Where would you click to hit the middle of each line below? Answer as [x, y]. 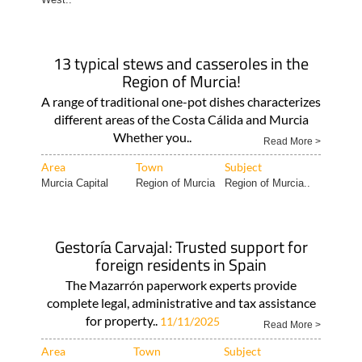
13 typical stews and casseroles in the [181, 63]
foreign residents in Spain [181, 265]
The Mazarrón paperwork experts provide [181, 285]
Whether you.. [152, 137]
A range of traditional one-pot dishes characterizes [181, 101]
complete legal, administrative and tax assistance [181, 303]
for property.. [122, 320]
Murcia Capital [74, 183]
